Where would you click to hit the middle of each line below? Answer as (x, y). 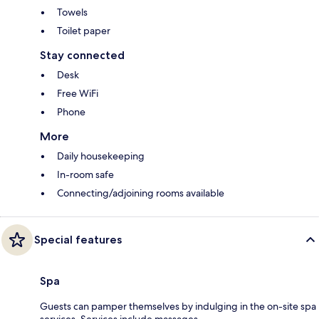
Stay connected (82, 55)
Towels (72, 12)
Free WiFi (78, 93)
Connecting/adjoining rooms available (141, 193)
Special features (78, 239)
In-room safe (85, 174)
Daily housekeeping (101, 156)
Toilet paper (84, 30)
